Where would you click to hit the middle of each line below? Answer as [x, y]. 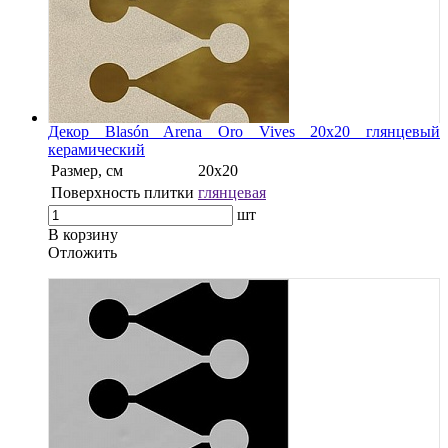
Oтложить [82, 252]
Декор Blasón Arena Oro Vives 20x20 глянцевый [244, 131]
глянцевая [232, 192]
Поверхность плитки [122, 192]
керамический [96, 149]
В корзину [83, 234]
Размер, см [87, 170]
